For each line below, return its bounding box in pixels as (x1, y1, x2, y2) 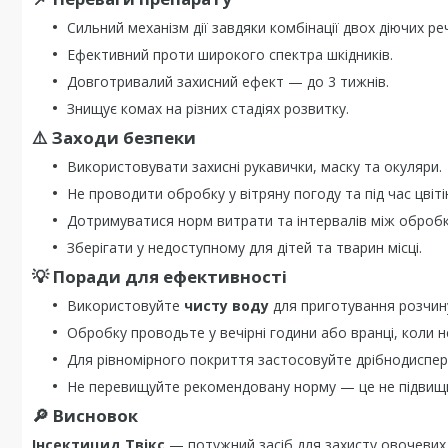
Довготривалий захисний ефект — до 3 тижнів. (67, 72, 389, 91)
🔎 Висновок (32, 404, 138, 427)
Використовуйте (67, 296, 184, 315)
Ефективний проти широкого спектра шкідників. (67, 45, 393, 64)
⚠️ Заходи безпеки (32, 126, 196, 149)
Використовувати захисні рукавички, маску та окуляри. (67, 157, 442, 176)
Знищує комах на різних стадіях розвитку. (67, 99, 349, 118)
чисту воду (184, 296, 269, 315)
